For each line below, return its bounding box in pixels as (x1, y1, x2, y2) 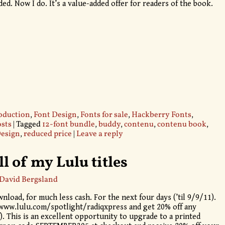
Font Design (33, 109, 77, 121)
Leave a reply (76, 128, 123, 140)
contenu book (157, 119, 206, 130)
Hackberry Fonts (131, 109, 191, 121)
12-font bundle (42, 119, 95, 130)
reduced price (23, 128, 72, 140)
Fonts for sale (80, 109, 128, 121)
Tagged (16, 119, 41, 130)
